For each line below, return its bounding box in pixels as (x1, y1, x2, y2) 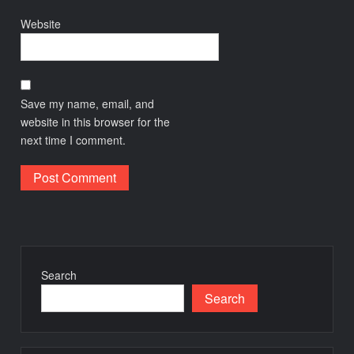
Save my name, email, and (21, 96, 155, 112)
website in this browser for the (21, 114, 171, 130)
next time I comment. (21, 132, 126, 149)
